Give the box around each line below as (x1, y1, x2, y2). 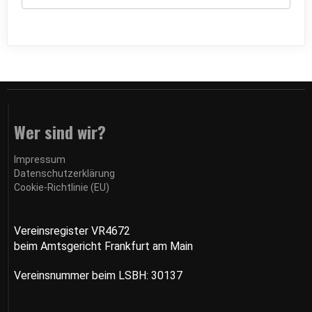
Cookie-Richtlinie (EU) (14, 182, 109, 194)
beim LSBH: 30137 (92, 269, 182, 283)
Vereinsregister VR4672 (14, 224, 130, 238)
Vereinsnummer (14, 269, 92, 283)
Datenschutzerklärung (14, 168, 115, 180)
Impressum (14, 154, 65, 166)
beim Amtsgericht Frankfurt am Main (14, 240, 193, 253)
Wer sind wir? (14, 119, 106, 145)
